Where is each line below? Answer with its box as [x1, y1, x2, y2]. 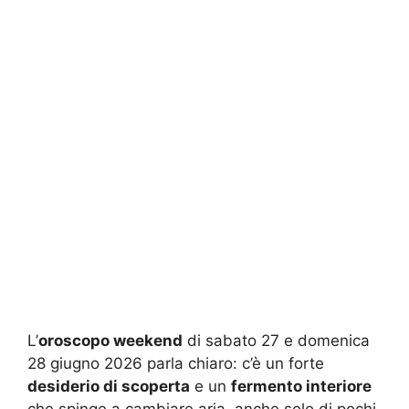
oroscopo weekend [38, 330, 183, 350]
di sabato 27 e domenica [183, 330, 370, 350]
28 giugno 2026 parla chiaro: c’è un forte [27, 353, 324, 372]
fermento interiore [231, 376, 372, 395]
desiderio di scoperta [27, 376, 190, 395]
